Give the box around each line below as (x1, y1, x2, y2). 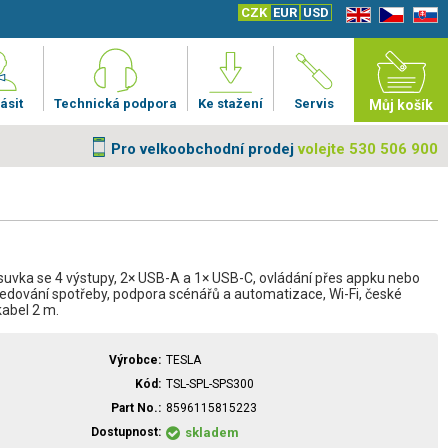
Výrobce (109, 353, 158, 367)
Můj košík (369, 97, 433, 113)
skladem (185, 425, 239, 440)
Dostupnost (91, 425, 158, 439)
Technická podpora (54, 96, 177, 111)
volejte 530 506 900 (298, 140, 438, 158)
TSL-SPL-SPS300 (166, 377, 254, 391)
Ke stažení (198, 96, 263, 111)
